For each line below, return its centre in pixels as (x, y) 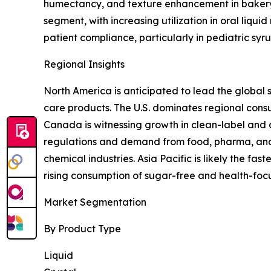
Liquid (58, 256)
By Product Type (82, 229)
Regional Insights (84, 64)
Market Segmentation (95, 202)
